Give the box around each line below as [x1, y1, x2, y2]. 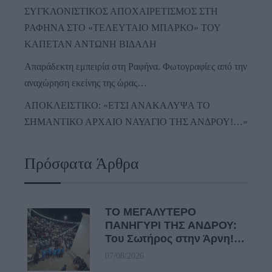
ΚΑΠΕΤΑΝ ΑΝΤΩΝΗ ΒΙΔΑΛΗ [24, 39, 157, 50]
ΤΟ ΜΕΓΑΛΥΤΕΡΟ [105, 206, 196, 219]
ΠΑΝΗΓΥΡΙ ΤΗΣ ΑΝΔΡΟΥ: [105, 219, 237, 232]
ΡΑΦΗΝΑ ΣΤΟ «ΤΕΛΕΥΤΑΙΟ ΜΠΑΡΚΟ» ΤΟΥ [24, 22, 220, 33]
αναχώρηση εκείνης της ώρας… [24, 78, 147, 89]
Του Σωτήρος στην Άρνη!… [105, 233, 245, 245]
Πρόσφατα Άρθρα [24, 155, 139, 173]
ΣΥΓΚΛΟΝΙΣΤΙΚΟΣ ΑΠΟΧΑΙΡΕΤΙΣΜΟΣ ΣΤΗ [24, 6, 218, 17]
